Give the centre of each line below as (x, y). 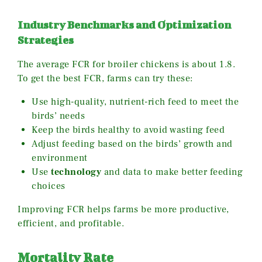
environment (60, 158)
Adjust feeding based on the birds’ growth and (132, 144)
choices (49, 186)
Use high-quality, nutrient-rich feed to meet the (135, 102)
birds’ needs (58, 116)
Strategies (46, 40)
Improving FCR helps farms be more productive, (123, 210)
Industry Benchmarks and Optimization (124, 25)
